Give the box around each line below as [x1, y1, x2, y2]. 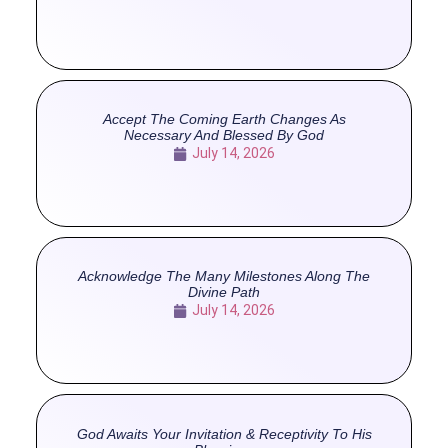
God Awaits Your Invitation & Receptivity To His [76, 425, 372, 442]
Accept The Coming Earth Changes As [102, 111, 346, 128]
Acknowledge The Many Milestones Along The [78, 268, 370, 285]
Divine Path [188, 284, 260, 301]
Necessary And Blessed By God [124, 127, 324, 144]
